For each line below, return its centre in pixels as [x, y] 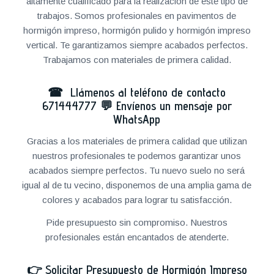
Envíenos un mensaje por [174, 106]
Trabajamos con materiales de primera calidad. [137, 60]
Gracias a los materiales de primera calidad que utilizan [137, 141]
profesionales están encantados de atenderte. [137, 237]
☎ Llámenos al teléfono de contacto [137, 92]
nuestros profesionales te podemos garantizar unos [137, 155]
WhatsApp [137, 119]
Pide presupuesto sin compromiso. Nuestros [137, 222]
